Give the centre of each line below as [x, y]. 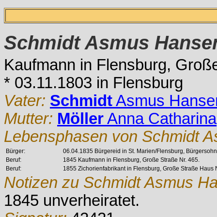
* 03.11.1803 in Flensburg [93, 83]
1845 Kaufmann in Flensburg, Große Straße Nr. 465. [131, 160]
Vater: [27, 101]
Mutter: [31, 119]
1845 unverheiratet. [72, 201]
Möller [80, 119]
